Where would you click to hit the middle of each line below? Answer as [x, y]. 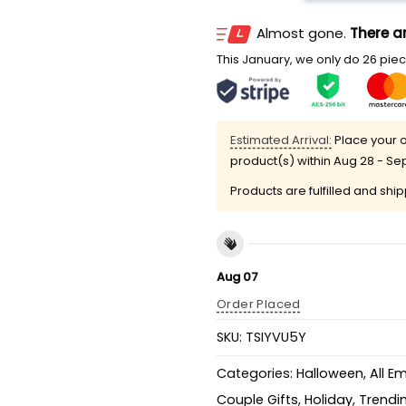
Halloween [330, 373]
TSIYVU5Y [276, 337]
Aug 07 [237, 276]
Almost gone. [303, 33]
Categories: [256, 373]
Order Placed [259, 304]
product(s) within [282, 161]
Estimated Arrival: [281, 140]
